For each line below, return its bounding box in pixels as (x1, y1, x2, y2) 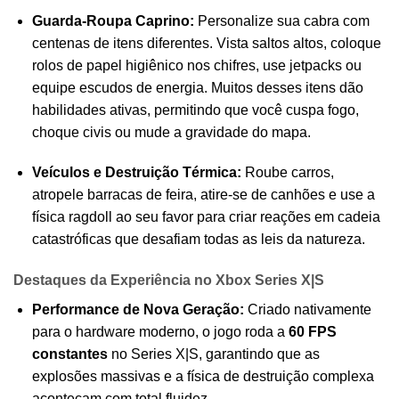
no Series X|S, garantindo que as (107, 346, 320, 362)
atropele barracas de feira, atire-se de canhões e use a (31, 187, 375, 203)
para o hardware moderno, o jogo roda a (31, 324, 289, 340)
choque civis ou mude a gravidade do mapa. (31, 124, 311, 140)
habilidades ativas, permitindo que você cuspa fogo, (31, 102, 359, 118)
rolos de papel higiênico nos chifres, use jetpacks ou (31, 57, 362, 73)
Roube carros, (240, 165, 334, 181)
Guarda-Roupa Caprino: (31, 12, 194, 28)
